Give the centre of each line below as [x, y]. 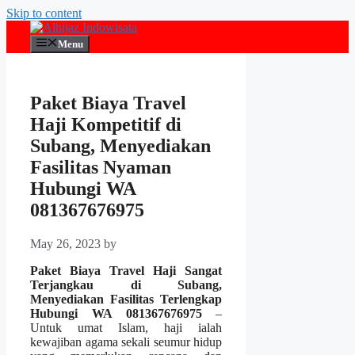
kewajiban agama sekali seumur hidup [126, 342]
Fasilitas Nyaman [101, 168]
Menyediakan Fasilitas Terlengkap [126, 300]
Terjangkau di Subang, [126, 285]
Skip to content [44, 13]
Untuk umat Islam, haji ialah [126, 328]
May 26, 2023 [65, 244]
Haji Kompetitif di [106, 125]
